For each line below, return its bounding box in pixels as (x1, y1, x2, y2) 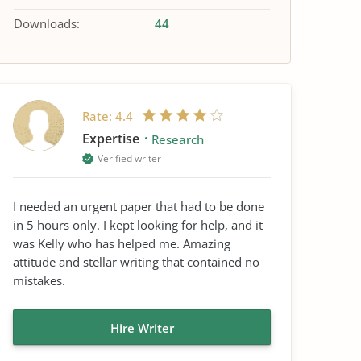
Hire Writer (110, 320, 174, 336)
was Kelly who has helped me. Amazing (13, 235, 230, 251)
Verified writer (98, 151, 161, 165)
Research (151, 131, 204, 147)
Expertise (82, 130, 143, 147)
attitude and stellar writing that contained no (13, 254, 259, 270)
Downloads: (14, 15, 80, 31)
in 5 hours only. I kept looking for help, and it (13, 217, 263, 233)
